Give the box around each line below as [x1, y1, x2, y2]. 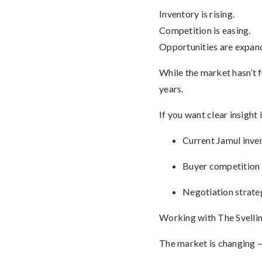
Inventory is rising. [159, 8, 235, 19]
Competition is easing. [159, 25, 251, 36]
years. [159, 83, 184, 94]
